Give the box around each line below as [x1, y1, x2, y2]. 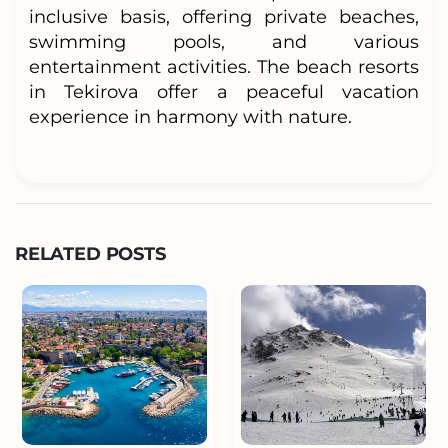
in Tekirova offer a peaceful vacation [28, 80, 420, 103]
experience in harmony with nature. [28, 105, 352, 128]
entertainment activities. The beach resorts [28, 55, 420, 78]
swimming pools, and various [28, 30, 420, 53]
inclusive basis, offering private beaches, [28, 5, 420, 28]
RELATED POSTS [15, 243, 166, 266]
